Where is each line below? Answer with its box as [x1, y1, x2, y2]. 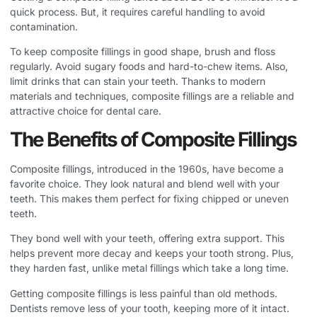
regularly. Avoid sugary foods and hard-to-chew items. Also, [10, 60, 288, 73]
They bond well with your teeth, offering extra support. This [10, 232, 284, 245]
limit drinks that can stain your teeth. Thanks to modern [10, 75, 265, 88]
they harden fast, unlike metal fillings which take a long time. [10, 262, 289, 275]
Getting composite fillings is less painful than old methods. [10, 287, 277, 299]
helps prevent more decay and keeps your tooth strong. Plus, [10, 247, 294, 260]
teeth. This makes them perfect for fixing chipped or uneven [10, 192, 289, 204]
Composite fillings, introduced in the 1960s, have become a [10, 162, 284, 175]
